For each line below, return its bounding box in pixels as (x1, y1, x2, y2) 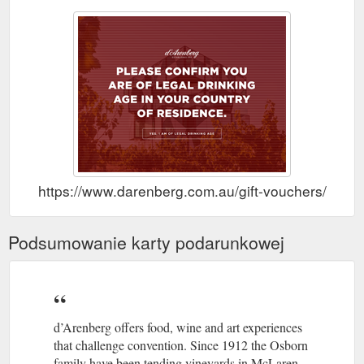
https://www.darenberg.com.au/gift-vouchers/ (37, 180, 327, 201)
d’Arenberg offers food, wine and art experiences (54, 318, 302, 336)
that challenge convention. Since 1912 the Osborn (54, 336, 308, 353)
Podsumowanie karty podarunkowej (8, 229, 284, 254)
